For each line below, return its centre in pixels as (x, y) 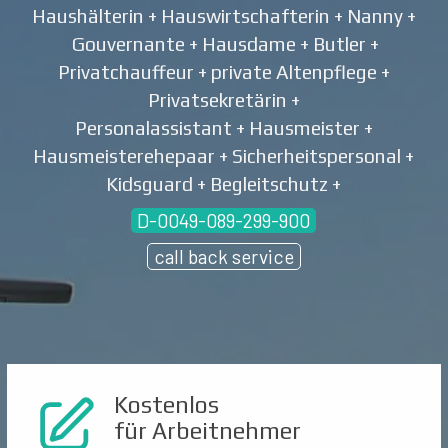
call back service (223, 256)
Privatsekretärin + (223, 100)
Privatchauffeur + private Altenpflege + (223, 72)
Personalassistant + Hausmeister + (223, 128)
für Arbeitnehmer (207, 430)
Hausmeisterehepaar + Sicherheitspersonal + (224, 156)
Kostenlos (166, 404)
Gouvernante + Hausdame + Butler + (224, 44)
